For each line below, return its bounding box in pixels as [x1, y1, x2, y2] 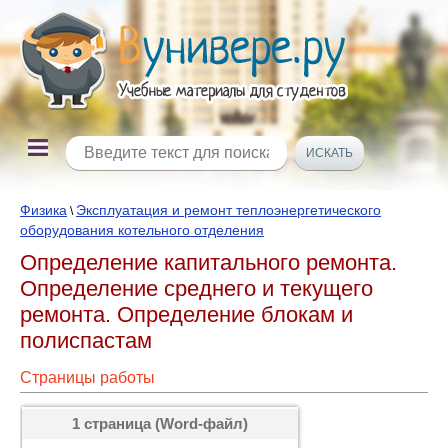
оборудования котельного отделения [20, 222, 264, 238]
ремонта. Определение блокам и [20, 302, 353, 327]
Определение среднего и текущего [20, 276, 373, 301]
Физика [20, 202, 67, 218]
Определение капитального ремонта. [20, 250, 397, 275]
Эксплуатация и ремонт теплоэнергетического [76, 202, 381, 218]
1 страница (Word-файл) [72, 415, 248, 432]
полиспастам [20, 328, 152, 353]
